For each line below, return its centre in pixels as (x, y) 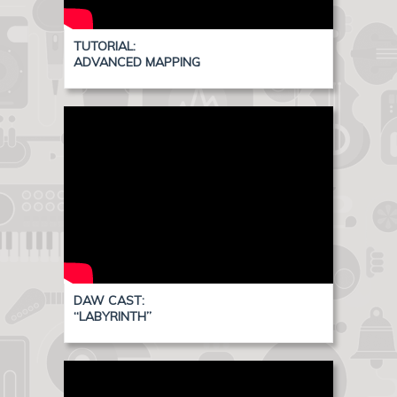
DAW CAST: (109, 300)
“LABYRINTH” (113, 316)
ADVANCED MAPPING (137, 62)
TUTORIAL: (105, 46)
